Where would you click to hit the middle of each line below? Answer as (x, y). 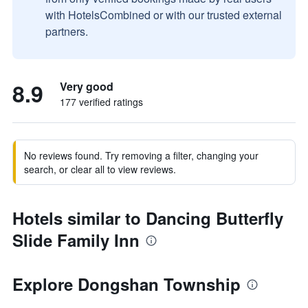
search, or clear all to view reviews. (100, 169)
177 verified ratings (101, 102)
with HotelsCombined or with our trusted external (164, 15)
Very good (87, 86)
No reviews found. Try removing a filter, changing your (141, 155)
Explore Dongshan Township (126, 284)
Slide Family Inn (76, 240)
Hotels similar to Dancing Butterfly (148, 218)
